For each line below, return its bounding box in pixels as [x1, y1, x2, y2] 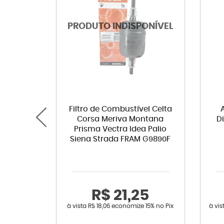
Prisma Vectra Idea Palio [74, 125, 167, 133]
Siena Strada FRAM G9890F [70, 135, 171, 143]
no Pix [156, 202, 174, 209]
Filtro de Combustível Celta [68, 105, 172, 113]
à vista [67, 202, 88, 209]
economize [110, 202, 146, 209]
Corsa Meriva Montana [77, 115, 164, 123]
